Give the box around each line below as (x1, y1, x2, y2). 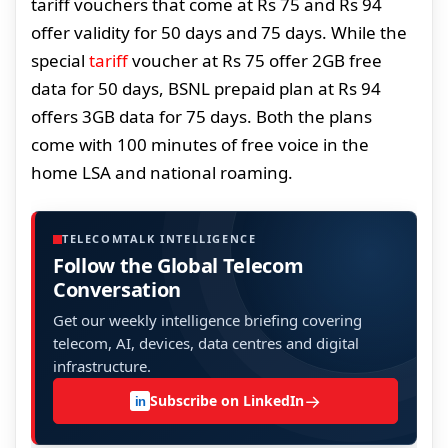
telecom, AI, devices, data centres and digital (53, 333, 359, 354)
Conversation (53, 276, 181, 304)
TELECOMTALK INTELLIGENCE (62, 231, 257, 247)
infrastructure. (53, 356, 151, 377)
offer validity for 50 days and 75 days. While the (31, 21, 407, 45)
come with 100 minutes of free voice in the (31, 133, 369, 157)
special (31, 49, 89, 73)
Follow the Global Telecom (53, 252, 304, 280)
